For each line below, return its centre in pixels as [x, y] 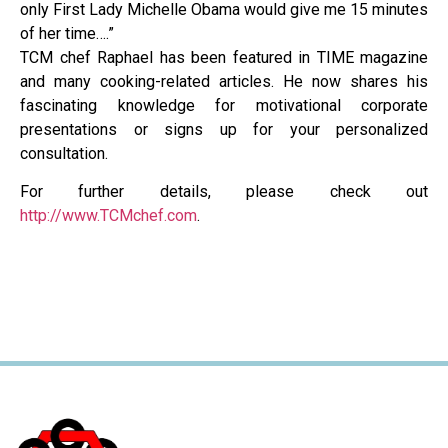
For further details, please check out [224, 192]
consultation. [64, 154]
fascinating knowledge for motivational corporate [224, 106]
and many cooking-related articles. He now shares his [224, 82]
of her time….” [67, 34]
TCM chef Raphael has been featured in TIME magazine [224, 58]
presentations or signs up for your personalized [224, 130]
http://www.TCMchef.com [108, 216]
